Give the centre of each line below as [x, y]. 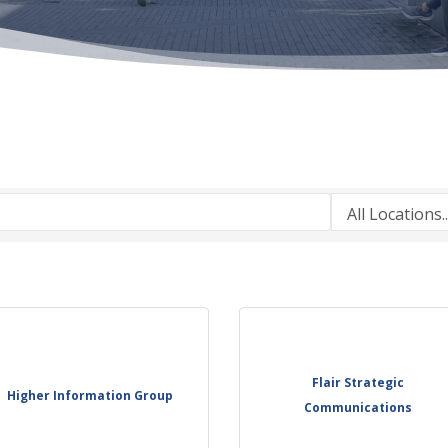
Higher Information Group [89, 395]
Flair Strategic [358, 383]
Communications [358, 408]
